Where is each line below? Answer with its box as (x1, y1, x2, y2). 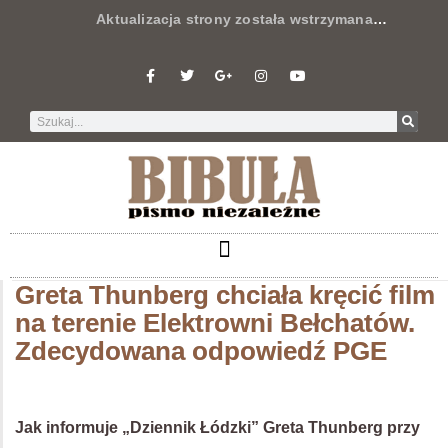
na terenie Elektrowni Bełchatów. (15, 307, 415, 338)
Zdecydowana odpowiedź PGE (15, 335, 387, 366)
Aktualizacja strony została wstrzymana (30, 11, 373, 27)
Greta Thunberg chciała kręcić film (15, 279, 435, 310)
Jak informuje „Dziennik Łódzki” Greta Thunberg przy (15, 418, 420, 436)
